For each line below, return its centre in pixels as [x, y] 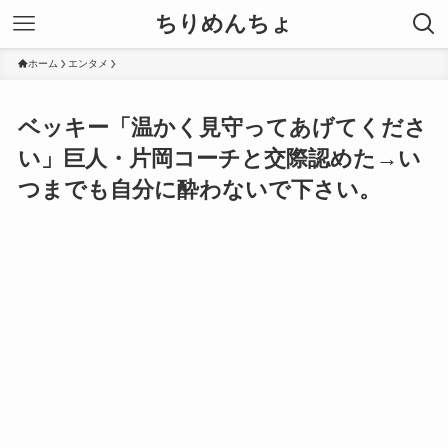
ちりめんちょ [224, 23]
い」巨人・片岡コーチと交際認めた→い [219, 159]
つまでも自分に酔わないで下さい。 [199, 190]
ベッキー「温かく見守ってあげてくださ [222, 128]
